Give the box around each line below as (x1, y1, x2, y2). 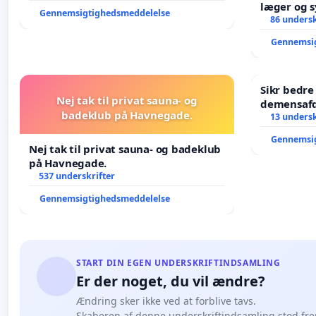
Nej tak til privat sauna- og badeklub (29, 141, 221, 156)
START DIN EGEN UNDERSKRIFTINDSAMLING (76, 256, 281, 269)
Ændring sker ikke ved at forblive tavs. (76, 293, 256, 308)
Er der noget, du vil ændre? (76, 271, 265, 291)
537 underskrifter (38, 169, 115, 182)
